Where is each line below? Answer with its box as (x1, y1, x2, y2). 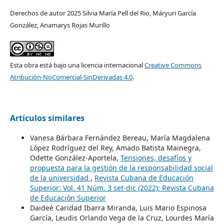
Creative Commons (144, 60, 201, 69)
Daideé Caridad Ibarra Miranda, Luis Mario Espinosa (29, 202, 206, 212)
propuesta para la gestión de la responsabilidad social (29, 162, 213, 172)
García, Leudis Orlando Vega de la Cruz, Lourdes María (29, 212, 214, 222)
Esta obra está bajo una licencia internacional (9, 60, 144, 69)
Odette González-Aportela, (29, 152, 120, 162)
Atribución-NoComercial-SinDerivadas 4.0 (9, 72, 132, 81)
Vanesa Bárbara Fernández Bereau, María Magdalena (29, 132, 210, 142)
